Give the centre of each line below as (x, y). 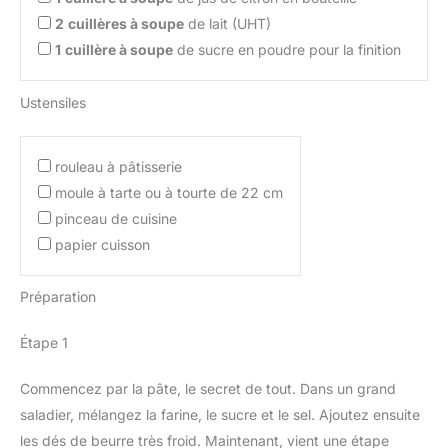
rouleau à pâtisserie (118, 166)
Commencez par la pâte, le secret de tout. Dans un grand (208, 389)
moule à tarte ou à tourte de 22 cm (169, 192)
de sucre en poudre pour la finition (287, 49)
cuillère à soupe (119, 49)
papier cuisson (102, 244)
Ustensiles (53, 102)
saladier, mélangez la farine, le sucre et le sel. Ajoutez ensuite (220, 415)
